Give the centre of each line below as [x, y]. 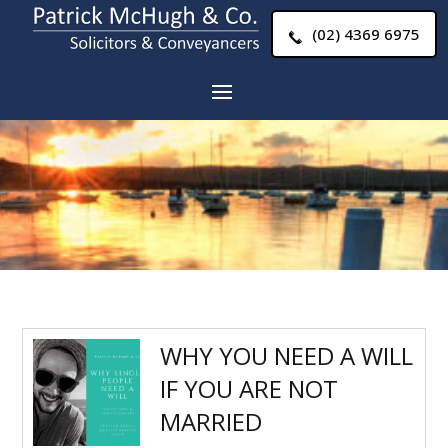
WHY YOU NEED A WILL [287, 355]
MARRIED [211, 421]
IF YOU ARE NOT [249, 388]
